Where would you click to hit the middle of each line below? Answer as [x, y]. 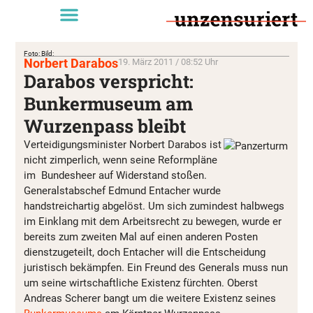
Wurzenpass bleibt [105, 126]
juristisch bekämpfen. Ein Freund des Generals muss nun [156, 268]
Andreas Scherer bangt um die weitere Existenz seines [150, 298]
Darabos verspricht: [109, 81]
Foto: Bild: [39, 53]
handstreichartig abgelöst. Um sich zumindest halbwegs [154, 206]
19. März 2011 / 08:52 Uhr [168, 62]
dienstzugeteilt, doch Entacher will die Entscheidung [145, 252]
